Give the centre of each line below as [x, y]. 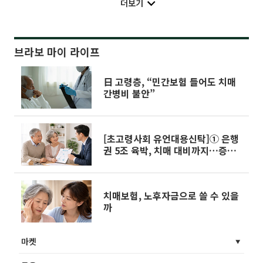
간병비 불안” [129, 93]
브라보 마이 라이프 [57, 51]
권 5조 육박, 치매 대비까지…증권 [170, 150]
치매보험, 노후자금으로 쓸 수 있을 [171, 195]
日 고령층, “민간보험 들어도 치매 [170, 81]
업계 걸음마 [127, 162]
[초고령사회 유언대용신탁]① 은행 [171, 138]
